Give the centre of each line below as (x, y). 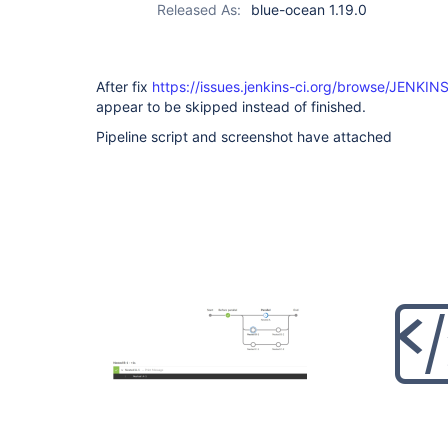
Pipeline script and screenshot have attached (244, 136)
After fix (124, 86)
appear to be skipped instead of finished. (231, 106)
